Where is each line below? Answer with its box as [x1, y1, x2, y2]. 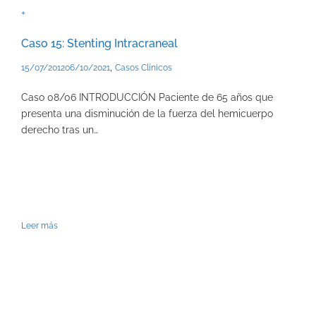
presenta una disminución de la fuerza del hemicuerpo [21, 108, 273, 120]
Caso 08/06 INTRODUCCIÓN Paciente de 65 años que [21, 92, 273, 104]
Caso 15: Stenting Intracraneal [21, 36, 178, 50]
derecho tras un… [21, 124, 98, 136]
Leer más [21, 221, 58, 231]
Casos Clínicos [115, 63, 172, 73]
